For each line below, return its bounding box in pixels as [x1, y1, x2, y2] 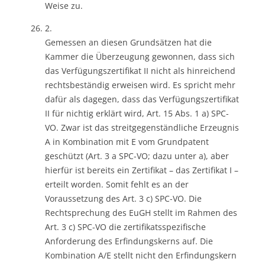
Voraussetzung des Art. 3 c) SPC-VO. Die [45, 192, 202, 204]
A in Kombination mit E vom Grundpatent [45, 135, 209, 147]
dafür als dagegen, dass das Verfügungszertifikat [45, 93, 239, 105]
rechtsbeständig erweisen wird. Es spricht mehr [45, 79, 235, 91]
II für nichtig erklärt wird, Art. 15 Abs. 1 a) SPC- [45, 107, 229, 119]
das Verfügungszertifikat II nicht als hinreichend [45, 64, 235, 76]
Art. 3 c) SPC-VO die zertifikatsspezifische [45, 221, 206, 232]
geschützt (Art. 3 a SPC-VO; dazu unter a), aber [45, 150, 229, 161]
